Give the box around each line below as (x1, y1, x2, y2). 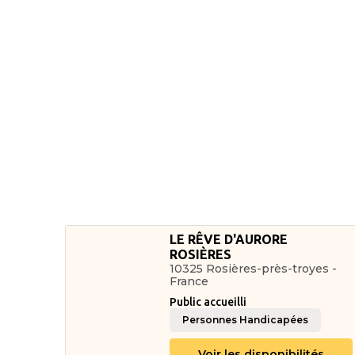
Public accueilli (170, 296, 247, 308)
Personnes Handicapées (182, 314, 309, 326)
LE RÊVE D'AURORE (170, 232, 288, 246)
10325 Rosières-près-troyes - (170, 261, 338, 276)
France (170, 274, 209, 288)
